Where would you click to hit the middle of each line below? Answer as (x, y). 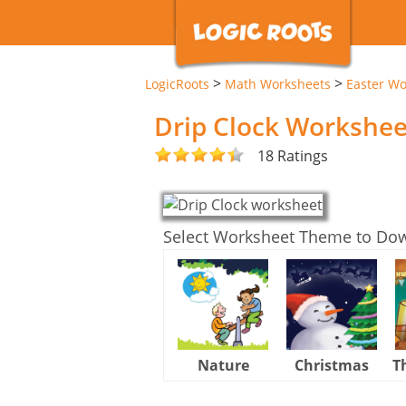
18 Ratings (293, 155)
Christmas (332, 365)
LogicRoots (177, 84)
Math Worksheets (278, 84)
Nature (223, 365)
